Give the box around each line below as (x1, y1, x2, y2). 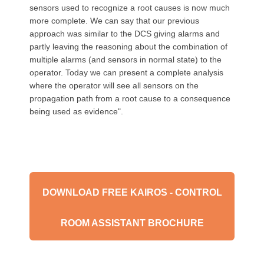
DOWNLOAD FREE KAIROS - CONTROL (42, 187, 222, 197)
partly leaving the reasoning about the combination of (29, 42, 227, 51)
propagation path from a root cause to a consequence (29, 94, 230, 103)
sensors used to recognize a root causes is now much (29, 3, 230, 12)
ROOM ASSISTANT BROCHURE (60, 218, 204, 228)
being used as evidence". (29, 107, 123, 116)
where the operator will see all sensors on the (29, 81, 199, 90)
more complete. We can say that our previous (29, 16, 199, 25)
